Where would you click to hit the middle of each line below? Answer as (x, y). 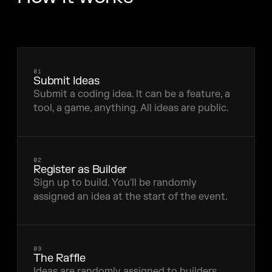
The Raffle (59, 258)
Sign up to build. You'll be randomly (115, 183)
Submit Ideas (66, 81)
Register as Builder (80, 170)
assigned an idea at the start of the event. (131, 197)
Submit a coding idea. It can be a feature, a (132, 94)
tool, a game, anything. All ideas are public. (131, 108)
